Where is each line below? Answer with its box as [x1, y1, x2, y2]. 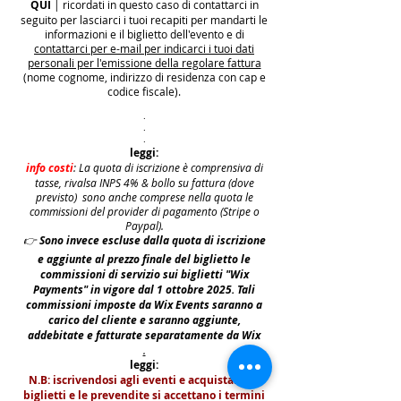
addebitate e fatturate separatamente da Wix [28, 328, 260, 343]
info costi [25, 160, 73, 175]
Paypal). [124, 218, 164, 233]
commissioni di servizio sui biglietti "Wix [39, 267, 249, 282]
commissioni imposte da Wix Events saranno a [26, 297, 262, 312]
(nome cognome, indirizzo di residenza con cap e [22, 70, 266, 84]
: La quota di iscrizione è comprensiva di [73, 160, 263, 175]
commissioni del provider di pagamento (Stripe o [29, 204, 260, 218]
